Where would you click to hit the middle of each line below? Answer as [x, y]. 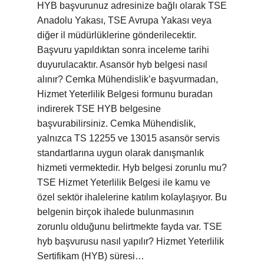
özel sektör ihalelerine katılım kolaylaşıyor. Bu [132, 197]
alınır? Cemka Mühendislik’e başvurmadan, [128, 79]
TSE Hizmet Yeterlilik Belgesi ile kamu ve [124, 182]
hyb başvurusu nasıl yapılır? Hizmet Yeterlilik [131, 241]
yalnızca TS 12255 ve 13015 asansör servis [128, 138]
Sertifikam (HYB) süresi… [91, 256]
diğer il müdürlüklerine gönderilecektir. [117, 35]
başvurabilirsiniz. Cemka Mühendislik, [116, 123]
